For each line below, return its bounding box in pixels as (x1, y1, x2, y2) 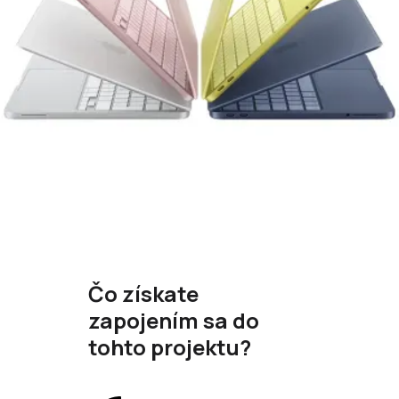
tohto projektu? (88, 332, 251, 362)
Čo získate (88, 279, 199, 309)
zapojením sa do (88, 305, 259, 336)
